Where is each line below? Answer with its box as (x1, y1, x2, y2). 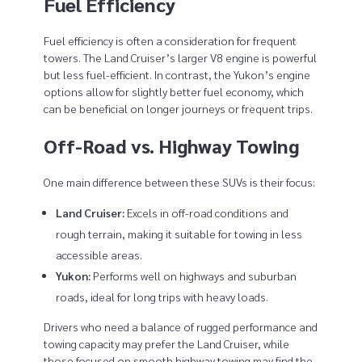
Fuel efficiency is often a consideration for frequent (43, 32, 297, 48)
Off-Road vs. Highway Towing (43, 133, 299, 158)
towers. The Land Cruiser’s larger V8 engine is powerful (43, 49, 317, 65)
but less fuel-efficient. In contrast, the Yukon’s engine (43, 66, 310, 82)
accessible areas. (56, 247, 143, 263)
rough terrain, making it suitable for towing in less (56, 226, 303, 242)
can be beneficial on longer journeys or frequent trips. (43, 100, 313, 116)
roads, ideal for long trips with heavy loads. (56, 289, 269, 305)
